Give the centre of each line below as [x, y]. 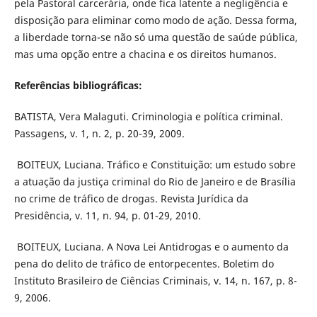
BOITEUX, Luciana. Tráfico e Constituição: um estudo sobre [155, 165]
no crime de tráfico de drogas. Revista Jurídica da [131, 199]
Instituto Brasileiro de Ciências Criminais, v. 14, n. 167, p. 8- [155, 281]
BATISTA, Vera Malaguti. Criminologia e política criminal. [148, 117]
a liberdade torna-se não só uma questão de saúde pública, [156, 38]
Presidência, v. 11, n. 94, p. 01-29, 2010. [107, 216]
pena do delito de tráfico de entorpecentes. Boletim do [144, 264]
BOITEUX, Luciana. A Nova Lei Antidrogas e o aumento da [151, 247]
